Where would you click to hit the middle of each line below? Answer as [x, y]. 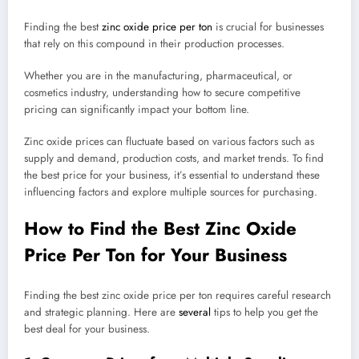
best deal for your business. [87, 329]
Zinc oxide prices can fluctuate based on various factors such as [169, 142]
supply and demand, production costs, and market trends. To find [174, 159]
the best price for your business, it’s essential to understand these [172, 175]
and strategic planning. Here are [101, 312]
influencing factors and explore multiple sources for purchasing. [171, 192]
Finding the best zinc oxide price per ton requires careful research [177, 295]
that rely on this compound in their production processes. [156, 43]
